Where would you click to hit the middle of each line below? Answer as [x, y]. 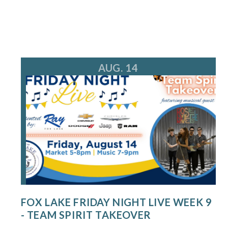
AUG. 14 [118, 68]
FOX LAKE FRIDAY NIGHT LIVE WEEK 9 [116, 202]
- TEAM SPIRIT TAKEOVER [86, 215]
